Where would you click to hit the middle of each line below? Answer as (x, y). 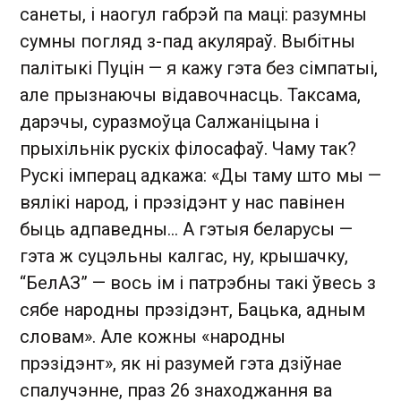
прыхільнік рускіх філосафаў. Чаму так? (188, 148)
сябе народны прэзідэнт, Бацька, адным (192, 309)
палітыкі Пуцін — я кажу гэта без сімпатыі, (199, 68)
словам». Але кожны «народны (153, 336)
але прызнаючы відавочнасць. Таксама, (190, 94)
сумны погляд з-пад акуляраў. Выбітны (188, 41)
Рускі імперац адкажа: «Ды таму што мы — (200, 175)
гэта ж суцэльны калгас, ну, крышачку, (184, 256)
